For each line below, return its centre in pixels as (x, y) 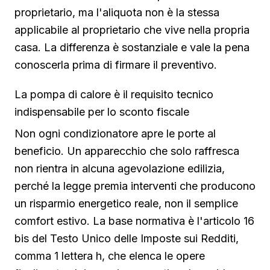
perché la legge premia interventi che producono (135, 186)
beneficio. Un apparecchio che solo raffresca (127, 151)
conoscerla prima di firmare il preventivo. (116, 65)
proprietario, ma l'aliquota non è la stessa (117, 13)
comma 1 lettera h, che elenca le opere (110, 256)
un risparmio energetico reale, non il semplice (126, 204)
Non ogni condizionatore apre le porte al (115, 134)
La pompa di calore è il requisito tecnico (114, 94)
